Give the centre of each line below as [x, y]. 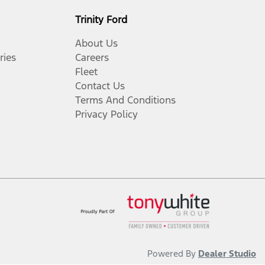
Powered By [173, 253]
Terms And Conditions [125, 100]
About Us [96, 43]
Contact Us [100, 86]
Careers [92, 57]
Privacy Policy [106, 114]
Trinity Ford [101, 20]
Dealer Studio [227, 253]
